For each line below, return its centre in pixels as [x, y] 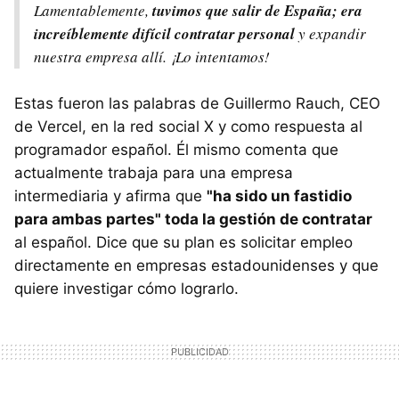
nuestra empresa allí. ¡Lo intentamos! [152, 56]
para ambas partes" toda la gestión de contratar [193, 219]
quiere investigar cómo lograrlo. [129, 288]
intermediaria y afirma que [110, 195]
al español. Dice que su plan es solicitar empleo [183, 242]
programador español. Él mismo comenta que [176, 149]
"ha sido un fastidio [279, 195]
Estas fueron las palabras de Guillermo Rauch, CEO [197, 103]
